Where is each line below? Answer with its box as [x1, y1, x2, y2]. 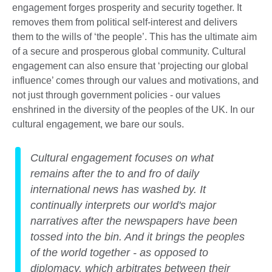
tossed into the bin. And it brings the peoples [30, 231, 245, 243]
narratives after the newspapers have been [30, 215, 237, 228]
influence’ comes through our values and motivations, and [12, 75, 259, 86]
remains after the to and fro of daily [30, 168, 199, 180]
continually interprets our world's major [30, 199, 216, 212]
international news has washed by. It [30, 183, 206, 196]
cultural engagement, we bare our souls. [12, 119, 184, 130]
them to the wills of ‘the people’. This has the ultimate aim [12, 32, 257, 42]
